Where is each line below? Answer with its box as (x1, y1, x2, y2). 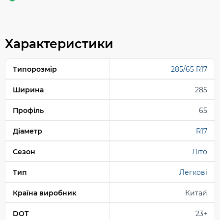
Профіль (13, 106, 44, 115)
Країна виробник (13, 188, 77, 197)
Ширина (13, 85, 44, 94)
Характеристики (5, 36, 113, 51)
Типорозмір (13, 64, 57, 74)
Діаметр (13, 126, 42, 136)
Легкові (179, 167, 207, 177)
